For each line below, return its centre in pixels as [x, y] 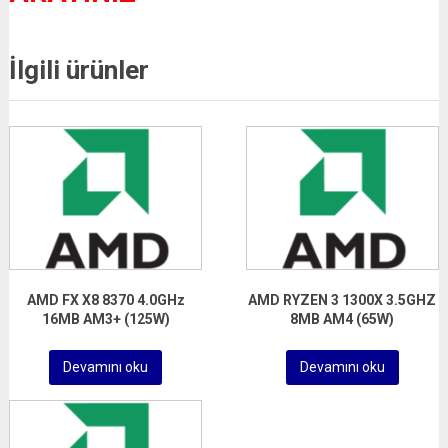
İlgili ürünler [78, 70]
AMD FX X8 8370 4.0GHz [105, 299]
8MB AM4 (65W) [342, 318]
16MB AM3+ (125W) [105, 318]
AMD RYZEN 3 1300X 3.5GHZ [342, 299]
